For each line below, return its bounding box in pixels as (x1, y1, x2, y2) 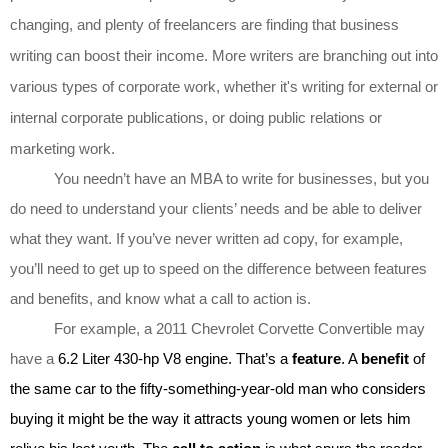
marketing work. (10, 140, 115, 157)
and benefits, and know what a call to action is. (10, 289, 315, 307)
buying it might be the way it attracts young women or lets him (10, 409, 411, 427)
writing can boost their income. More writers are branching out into (10, 47, 438, 64)
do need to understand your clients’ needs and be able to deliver (10, 199, 422, 217)
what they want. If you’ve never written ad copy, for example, (10, 229, 403, 247)
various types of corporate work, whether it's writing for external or (10, 78, 438, 95)
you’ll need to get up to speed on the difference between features (10, 259, 427, 277)
